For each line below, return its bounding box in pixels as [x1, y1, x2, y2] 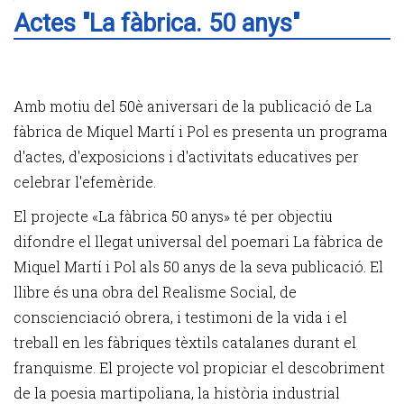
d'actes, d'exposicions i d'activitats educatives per [14, 147, 359, 166]
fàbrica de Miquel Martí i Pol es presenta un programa [14, 122, 388, 141]
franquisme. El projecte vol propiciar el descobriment [14, 358, 385, 377]
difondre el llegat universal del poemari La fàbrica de [14, 232, 383, 251]
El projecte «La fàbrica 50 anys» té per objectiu [14, 207, 333, 225]
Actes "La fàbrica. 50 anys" [14, 9, 299, 38]
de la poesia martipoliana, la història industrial [14, 383, 340, 402]
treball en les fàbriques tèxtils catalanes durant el [14, 333, 356, 352]
